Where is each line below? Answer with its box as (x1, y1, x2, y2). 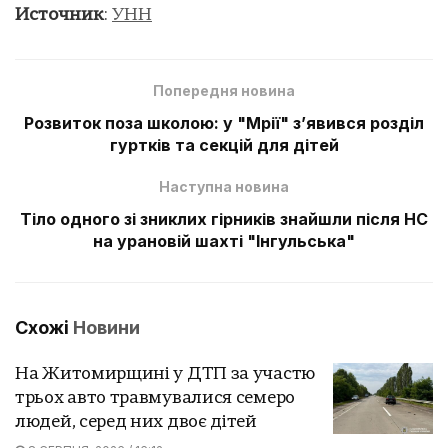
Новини (73, 316, 140, 338)
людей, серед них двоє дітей (15, 413, 257, 431)
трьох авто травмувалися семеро (15, 389, 295, 407)
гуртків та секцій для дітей (109, 134, 339, 155)
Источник (15, 5, 104, 25)
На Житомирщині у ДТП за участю (15, 365, 315, 383)
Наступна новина (159, 177, 289, 195)
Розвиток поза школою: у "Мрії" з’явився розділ (24, 112, 424, 133)
